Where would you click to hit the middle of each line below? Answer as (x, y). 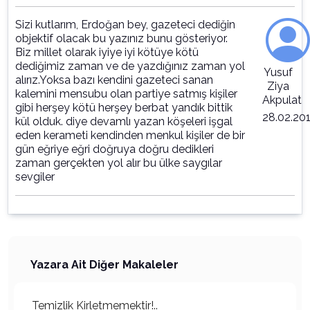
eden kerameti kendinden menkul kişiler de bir (130, 135)
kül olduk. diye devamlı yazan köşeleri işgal (124, 121)
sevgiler (35, 177)
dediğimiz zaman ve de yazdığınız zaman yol (130, 66)
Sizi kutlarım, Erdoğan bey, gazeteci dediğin (125, 25)
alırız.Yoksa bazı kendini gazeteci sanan (114, 80)
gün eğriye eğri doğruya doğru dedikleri (115, 149)
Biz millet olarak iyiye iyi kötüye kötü (107, 52)
